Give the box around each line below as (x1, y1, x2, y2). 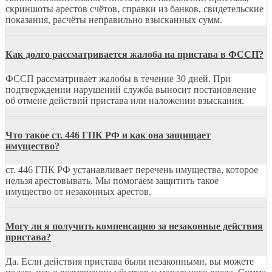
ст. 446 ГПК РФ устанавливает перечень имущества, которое (5, 165, 258, 175)
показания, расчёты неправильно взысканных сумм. (5, 15, 222, 25)
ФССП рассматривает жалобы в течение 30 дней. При (5, 73, 231, 84)
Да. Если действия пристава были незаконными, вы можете (5, 256, 254, 267)
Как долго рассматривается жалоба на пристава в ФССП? (5, 49, 263, 60)
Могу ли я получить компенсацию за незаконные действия (5, 221, 263, 232)
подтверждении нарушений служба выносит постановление (5, 84, 256, 95)
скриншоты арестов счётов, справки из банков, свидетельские (5, 4, 263, 14)
